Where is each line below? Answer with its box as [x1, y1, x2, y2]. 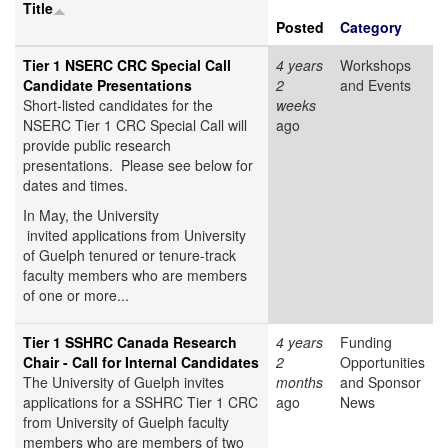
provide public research [23, 135, 171, 156]
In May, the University [23, 205, 159, 226]
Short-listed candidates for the [23, 95, 213, 116]
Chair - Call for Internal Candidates [23, 352, 259, 373]
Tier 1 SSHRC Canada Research [23, 332, 237, 353]
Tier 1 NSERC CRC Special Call [23, 55, 231, 76]
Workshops [340, 55, 411, 76]
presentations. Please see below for [23, 155, 253, 176]
